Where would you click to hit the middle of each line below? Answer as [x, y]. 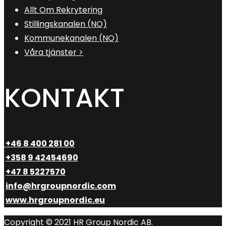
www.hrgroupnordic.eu [55, 200]
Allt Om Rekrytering [63, 10]
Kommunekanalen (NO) [71, 38]
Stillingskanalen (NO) [66, 24]
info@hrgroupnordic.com [61, 186]
